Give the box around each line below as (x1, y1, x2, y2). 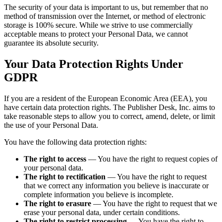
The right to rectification (24, 172, 106, 181)
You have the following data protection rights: (4, 138, 147, 147)
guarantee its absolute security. (4, 39, 99, 48)
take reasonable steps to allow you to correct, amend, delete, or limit (4, 112, 215, 121)
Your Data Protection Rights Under (4, 57, 183, 71)
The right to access (24, 155, 86, 164)
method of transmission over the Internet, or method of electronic (4, 12, 206, 21)
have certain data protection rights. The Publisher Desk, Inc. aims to (4, 103, 215, 112)
